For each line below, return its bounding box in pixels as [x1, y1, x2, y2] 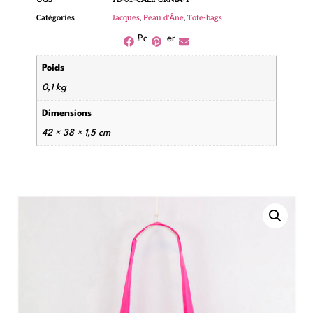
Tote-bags [187, 13, 222, 23]
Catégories [36, 13, 75, 23]
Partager [138, 34, 175, 44]
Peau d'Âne [143, 13, 184, 23]
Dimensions [42, 108, 92, 118]
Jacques [112, 13, 140, 23]
